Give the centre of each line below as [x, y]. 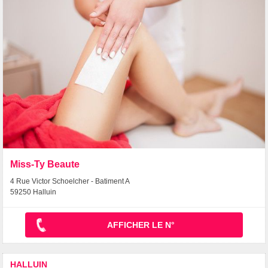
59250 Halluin [33, 192]
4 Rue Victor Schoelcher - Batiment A [70, 182]
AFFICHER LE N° [141, 225]
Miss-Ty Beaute [45, 165]
